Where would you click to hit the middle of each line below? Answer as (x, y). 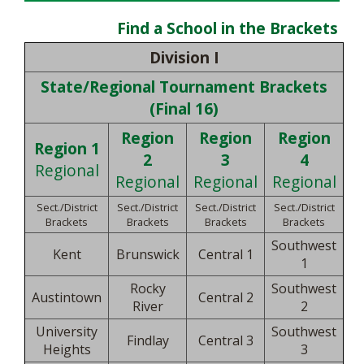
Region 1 (67, 148)
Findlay (147, 340)
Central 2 (225, 297)
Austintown (67, 297)
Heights (67, 349)
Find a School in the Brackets (227, 28)
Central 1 (225, 254)
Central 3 (225, 340)
